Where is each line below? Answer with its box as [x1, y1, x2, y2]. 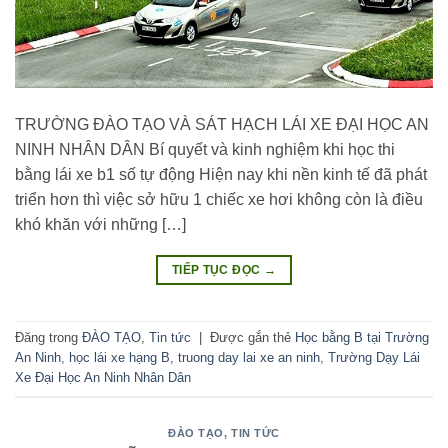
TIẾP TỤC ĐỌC [171, 262, 264, 277]
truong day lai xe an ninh [178, 350, 320, 366]
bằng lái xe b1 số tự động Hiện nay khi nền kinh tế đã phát [15, 165, 427, 183]
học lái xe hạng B [69, 350, 170, 366]
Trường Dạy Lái [328, 350, 420, 366]
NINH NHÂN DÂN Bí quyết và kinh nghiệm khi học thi [15, 140, 395, 158]
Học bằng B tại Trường [295, 330, 429, 346]
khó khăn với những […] [15, 215, 186, 233]
